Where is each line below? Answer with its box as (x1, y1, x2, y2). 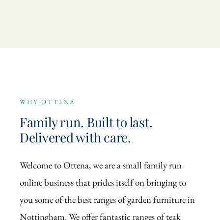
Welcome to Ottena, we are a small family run (20, 159, 182, 172)
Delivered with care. (20, 129, 131, 146)
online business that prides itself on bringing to (20, 176, 186, 189)
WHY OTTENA (20, 98, 76, 107)
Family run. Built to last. (20, 113, 153, 131)
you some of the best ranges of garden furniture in (20, 193, 195, 206)
